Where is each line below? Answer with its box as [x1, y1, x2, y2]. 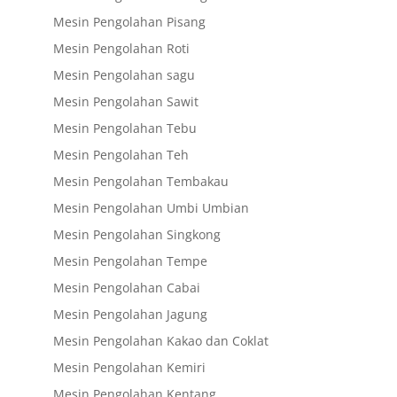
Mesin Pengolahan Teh [52, 145, 189, 163]
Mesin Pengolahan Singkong [52, 225, 221, 243]
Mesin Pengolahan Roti [52, 39, 190, 57]
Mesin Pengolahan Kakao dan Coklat [52, 331, 269, 349]
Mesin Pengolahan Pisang [52, 12, 206, 30]
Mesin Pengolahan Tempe [52, 252, 207, 269]
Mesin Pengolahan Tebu [52, 119, 197, 136]
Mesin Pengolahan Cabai [52, 278, 200, 296]
